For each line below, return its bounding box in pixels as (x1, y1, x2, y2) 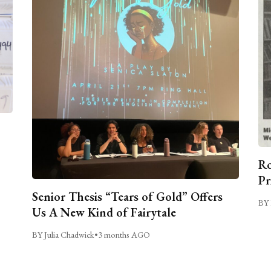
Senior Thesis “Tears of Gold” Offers (32, 189, 223, 205)
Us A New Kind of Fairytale (32, 204, 177, 221)
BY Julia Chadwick (32, 229, 95, 241)
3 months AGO (98, 229, 151, 241)
